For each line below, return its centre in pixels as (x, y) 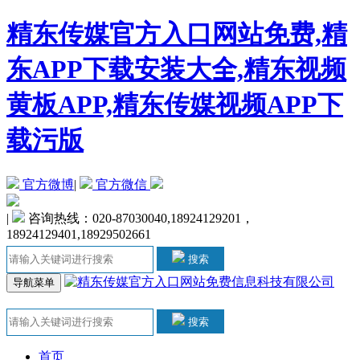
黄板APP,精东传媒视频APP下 (175, 105)
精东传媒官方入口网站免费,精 (177, 34)
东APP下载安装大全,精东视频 (176, 70)
